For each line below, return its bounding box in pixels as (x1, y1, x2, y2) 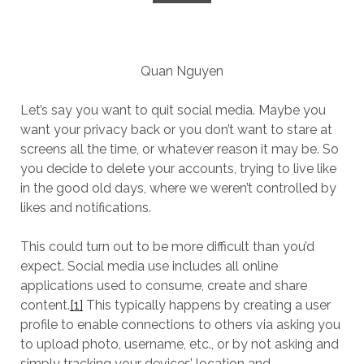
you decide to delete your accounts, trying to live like (19, 161, 336, 176)
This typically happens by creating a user (82, 297, 331, 313)
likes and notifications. (19, 200, 151, 215)
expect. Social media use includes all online (19, 258, 278, 274)
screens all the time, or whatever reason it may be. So (19, 141, 339, 157)
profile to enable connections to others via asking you (19, 317, 340, 332)
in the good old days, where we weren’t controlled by (19, 180, 336, 196)
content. (19, 297, 70, 313)
